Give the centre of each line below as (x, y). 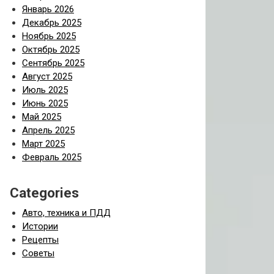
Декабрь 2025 (52, 23)
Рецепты (40, 240)
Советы (38, 253)
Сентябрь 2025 (53, 63)
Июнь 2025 (45, 103)
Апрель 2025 (48, 130)
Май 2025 (42, 117)
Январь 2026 (48, 9)
